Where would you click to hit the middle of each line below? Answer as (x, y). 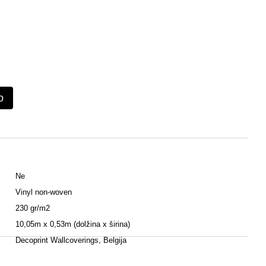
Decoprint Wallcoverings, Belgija (71, 240)
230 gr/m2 (33, 208)
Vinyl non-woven (44, 192)
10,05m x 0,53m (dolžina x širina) (73, 224)
